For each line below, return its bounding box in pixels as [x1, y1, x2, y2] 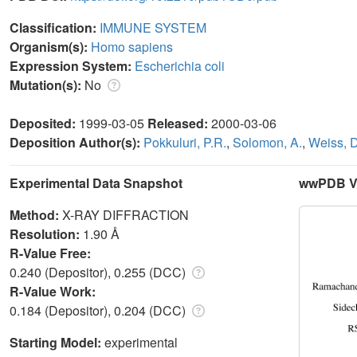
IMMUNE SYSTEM [100, 18, 206, 37]
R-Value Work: [10, 281, 99, 300]
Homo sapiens [91, 37, 173, 56]
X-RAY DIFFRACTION [62, 205, 189, 224]
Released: [147, 113, 211, 132]
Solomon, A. [233, 132, 302, 151]
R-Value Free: [10, 243, 94, 262]
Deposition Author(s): [10, 132, 143, 151]
